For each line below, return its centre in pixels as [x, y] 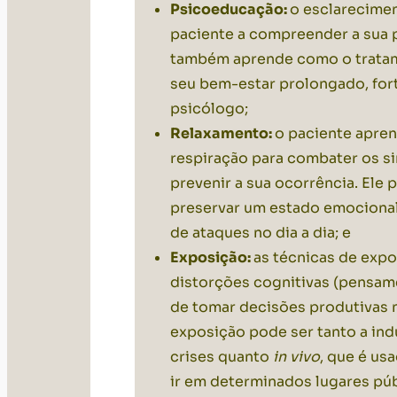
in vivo [296, 357]
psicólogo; [209, 109]
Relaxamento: [222, 134]
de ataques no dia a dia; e [261, 233]
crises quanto [222, 357]
